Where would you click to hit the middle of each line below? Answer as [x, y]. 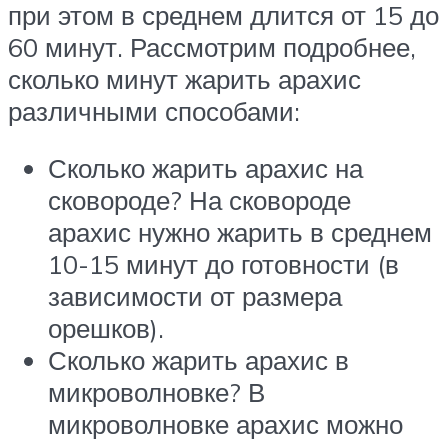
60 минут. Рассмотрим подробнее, [212, 46]
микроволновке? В [156, 392]
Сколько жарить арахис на [205, 168]
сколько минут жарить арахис [184, 78]
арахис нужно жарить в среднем [240, 232]
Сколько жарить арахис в [198, 360]
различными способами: [154, 110]
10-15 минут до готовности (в [223, 264]
